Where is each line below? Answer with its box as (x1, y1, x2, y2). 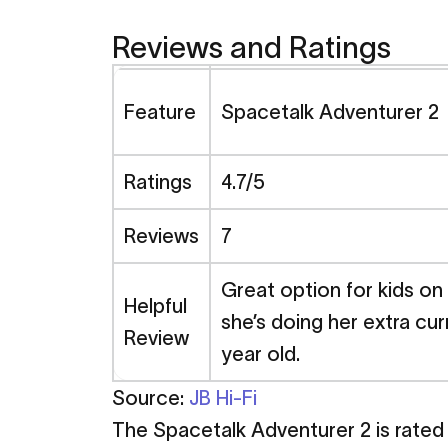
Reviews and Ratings (112, 30, 391, 64)
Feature (124, 100, 196, 123)
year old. (221, 342, 300, 365)
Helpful (124, 294, 187, 317)
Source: (112, 386, 189, 409)
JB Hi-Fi (189, 386, 257, 409)
